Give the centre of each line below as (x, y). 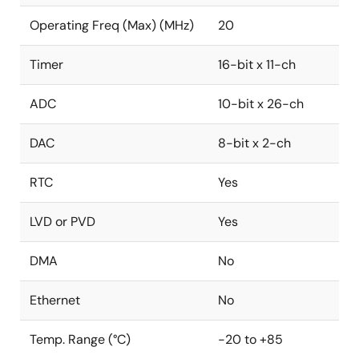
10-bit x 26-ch (261, 104)
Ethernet (55, 300)
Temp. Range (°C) (80, 339)
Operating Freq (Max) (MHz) (112, 25)
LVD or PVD (63, 222)
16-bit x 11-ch (257, 65)
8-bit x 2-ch (254, 143)
